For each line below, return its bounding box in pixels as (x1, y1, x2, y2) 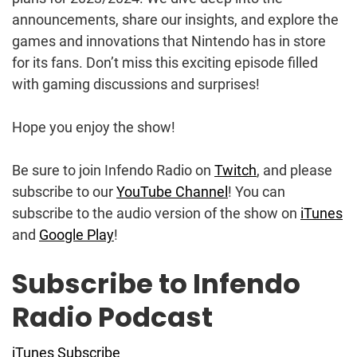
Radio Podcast (12, 297, 213, 336)
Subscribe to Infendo (12, 264, 300, 303)
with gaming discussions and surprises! (12, 75, 260, 92)
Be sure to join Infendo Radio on (12, 161, 214, 178)
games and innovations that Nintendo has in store (12, 32, 326, 49)
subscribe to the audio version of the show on (12, 204, 300, 222)
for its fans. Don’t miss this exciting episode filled (12, 53, 318, 71)
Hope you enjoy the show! (12, 118, 175, 135)
